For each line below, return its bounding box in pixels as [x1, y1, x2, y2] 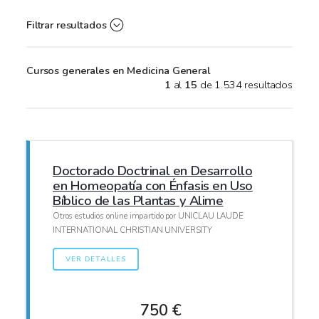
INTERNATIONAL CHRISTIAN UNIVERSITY [53, 224, 213, 236]
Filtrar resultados [26, 18, 107, 33]
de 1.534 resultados [197, 78, 293, 93]
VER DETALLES [66, 253, 126, 264]
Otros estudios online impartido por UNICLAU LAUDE [53, 210, 244, 222]
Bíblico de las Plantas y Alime [53, 192, 224, 210]
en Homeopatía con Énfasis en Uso [53, 177, 253, 195]
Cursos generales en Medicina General [26, 63, 210, 78]
